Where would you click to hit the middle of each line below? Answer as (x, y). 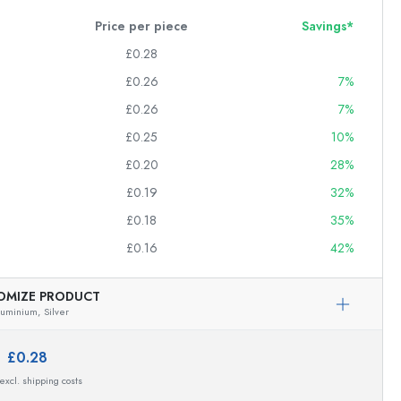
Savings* (328, 26)
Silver (56, 312)
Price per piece (141, 26)
